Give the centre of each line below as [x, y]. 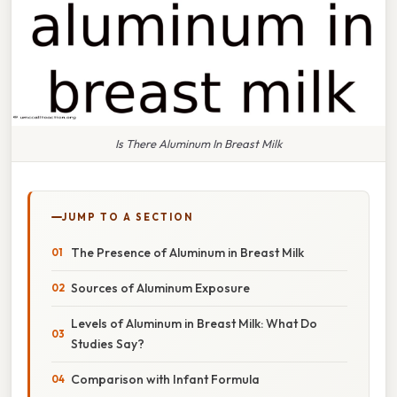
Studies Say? [108, 343]
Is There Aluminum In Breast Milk [198, 143]
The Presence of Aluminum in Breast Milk [187, 252]
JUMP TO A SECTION [128, 217]
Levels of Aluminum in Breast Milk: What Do [194, 323]
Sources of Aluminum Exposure [160, 288]
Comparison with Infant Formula [165, 379]
